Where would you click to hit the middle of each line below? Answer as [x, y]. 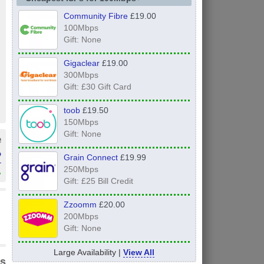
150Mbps [81, 122]
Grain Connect [90, 157]
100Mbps [81, 28]
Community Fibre [95, 16]
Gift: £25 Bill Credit [98, 181]
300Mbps [81, 75]
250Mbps [81, 169]
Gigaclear [81, 63]
